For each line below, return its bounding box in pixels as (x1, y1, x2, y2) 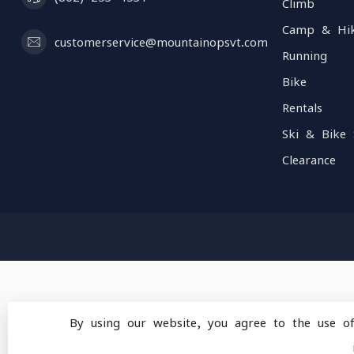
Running (282, 50, 327, 62)
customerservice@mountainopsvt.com (55, 36, 268, 48)
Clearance (282, 154, 336, 166)
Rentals (282, 102, 322, 114)
